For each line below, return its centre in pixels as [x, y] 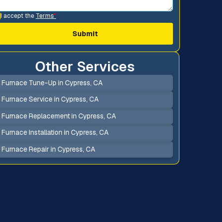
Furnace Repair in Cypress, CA [48, 149]
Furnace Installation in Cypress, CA [55, 133]
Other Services [85, 66]
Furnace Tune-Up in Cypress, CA [52, 83]
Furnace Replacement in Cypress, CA [58, 116]
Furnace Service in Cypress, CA [50, 99]
